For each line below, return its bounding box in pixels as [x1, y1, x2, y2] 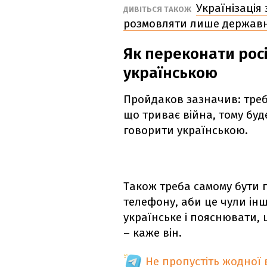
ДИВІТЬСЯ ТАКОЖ [123, 5, 193, 14]
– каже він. [123, 226, 182, 240]
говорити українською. [123, 123, 248, 138]
